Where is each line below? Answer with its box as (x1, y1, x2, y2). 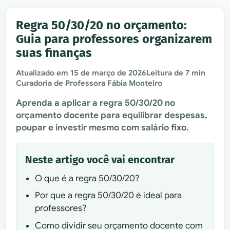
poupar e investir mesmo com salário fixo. (16, 122, 189, 133)
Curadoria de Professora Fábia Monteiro (16, 79, 163, 88)
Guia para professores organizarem (16, 31, 213, 46)
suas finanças (16, 45, 92, 60)
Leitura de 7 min (146, 68, 206, 78)
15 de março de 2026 (70, 68, 147, 78)
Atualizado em (16, 68, 71, 78)
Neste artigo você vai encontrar (25, 154, 175, 166)
